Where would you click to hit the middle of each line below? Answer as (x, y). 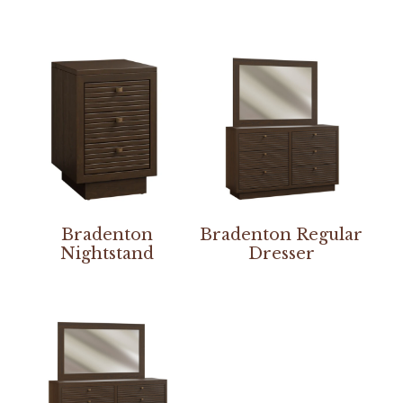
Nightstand (107, 254)
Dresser (281, 254)
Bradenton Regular (282, 235)
